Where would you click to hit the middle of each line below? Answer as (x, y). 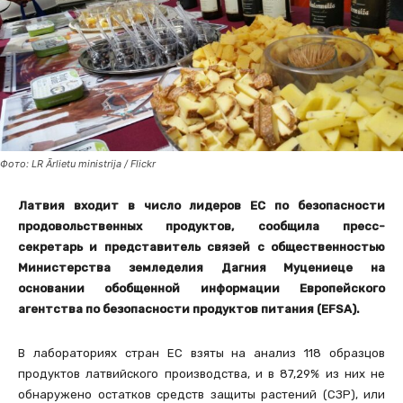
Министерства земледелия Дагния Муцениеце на (201, 268)
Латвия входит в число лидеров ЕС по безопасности (201, 206)
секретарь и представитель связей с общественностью (201, 247)
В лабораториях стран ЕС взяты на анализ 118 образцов (201, 354)
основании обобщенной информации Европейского (201, 289)
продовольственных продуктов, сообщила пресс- (201, 227)
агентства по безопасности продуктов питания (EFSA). (189, 309)
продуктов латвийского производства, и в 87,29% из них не (201, 374)
